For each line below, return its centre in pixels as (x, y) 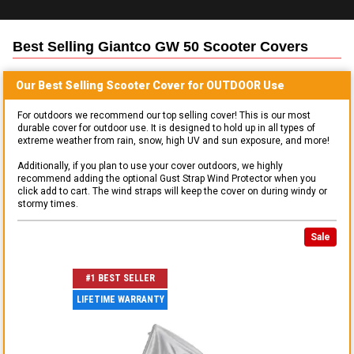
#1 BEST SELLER (120, 279)
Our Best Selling (61, 85)
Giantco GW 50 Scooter (177, 46)
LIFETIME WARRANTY (120, 300)
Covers (282, 46)
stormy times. (48, 203)
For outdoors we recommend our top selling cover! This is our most (164, 115)
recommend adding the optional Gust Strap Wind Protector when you (167, 178)
